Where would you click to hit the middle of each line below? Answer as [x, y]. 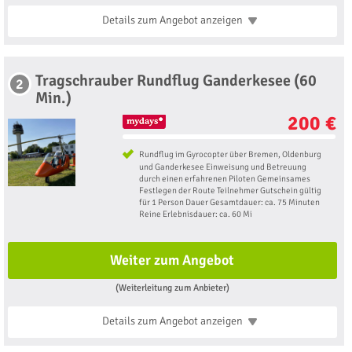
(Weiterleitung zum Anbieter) [172, 288]
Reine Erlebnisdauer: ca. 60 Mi [195, 214]
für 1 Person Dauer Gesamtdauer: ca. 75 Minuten [229, 203]
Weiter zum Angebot [172, 260]
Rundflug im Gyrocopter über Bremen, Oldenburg [230, 155]
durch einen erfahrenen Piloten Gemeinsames [224, 179]
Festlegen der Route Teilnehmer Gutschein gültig [230, 191]
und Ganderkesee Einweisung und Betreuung [222, 167]
